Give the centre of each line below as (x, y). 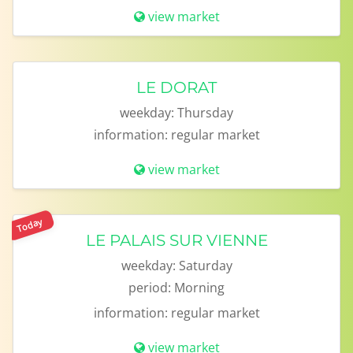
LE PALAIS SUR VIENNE (176, 240)
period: (150, 288)
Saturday (205, 266)
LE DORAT (176, 87)
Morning (199, 288)
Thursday (205, 113)
